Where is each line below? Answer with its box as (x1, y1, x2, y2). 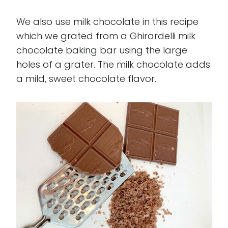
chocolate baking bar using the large (16, 43, 187, 56)
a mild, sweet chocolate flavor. (16, 72, 156, 85)
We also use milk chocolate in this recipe (16, 15, 198, 28)
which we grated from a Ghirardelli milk (16, 29, 195, 42)
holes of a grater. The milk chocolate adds (16, 58, 210, 71)
